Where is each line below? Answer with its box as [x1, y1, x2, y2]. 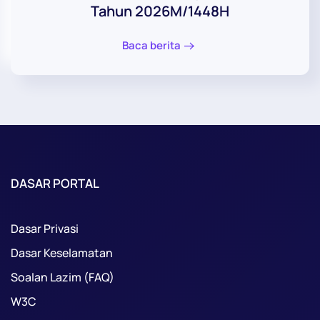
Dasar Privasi [11, 220, 79, 236]
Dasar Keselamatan [11, 244, 113, 261]
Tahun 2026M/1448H [91, 1, 229, 21]
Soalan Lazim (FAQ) [11, 269, 114, 285]
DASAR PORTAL [11, 174, 99, 191]
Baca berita [121, 37, 181, 53]
